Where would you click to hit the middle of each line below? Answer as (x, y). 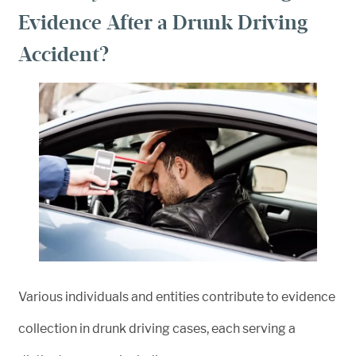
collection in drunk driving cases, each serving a (157, 328)
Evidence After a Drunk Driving (163, 23)
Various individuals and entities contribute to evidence (177, 296)
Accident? (64, 55)
